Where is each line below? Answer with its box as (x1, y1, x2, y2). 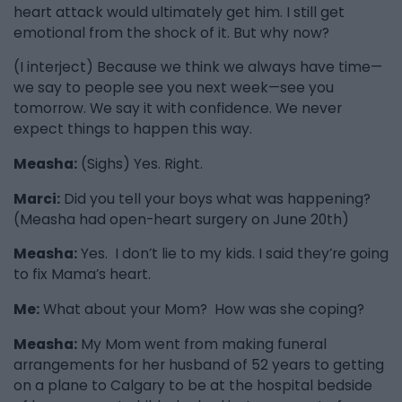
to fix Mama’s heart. (13, 265, 151, 284)
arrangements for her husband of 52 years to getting (13, 354, 384, 374)
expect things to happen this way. (13, 119, 252, 139)
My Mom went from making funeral (77, 334, 327, 354)
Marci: (13, 188, 60, 208)
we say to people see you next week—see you (13, 78, 334, 98)
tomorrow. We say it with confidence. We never (13, 99, 342, 118)
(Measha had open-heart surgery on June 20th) (13, 209, 349, 229)
